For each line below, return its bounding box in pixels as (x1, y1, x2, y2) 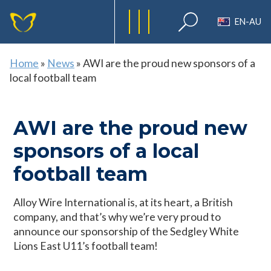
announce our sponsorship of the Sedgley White (13, 225, 240, 238)
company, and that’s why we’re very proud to (13, 211, 221, 223)
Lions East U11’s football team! (13, 240, 158, 252)
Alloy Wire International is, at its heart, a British (13, 196, 233, 209)
